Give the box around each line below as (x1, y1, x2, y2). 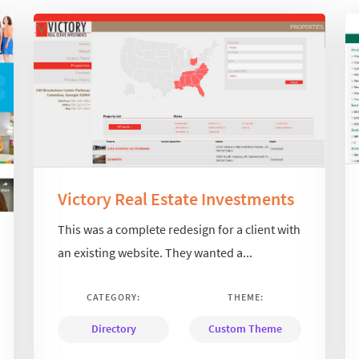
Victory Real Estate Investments (58, 187, 295, 210)
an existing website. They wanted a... (58, 244, 253, 261)
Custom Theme (208, 321, 282, 337)
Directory (91, 321, 136, 337)
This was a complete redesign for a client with (58, 221, 301, 238)
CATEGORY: (87, 291, 141, 304)
